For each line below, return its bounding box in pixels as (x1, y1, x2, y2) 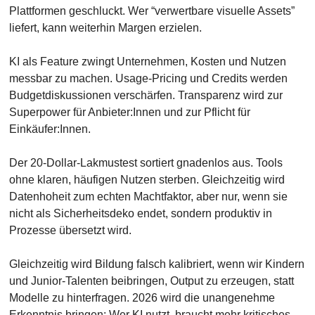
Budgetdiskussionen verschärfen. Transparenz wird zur (8, 89, 283, 101)
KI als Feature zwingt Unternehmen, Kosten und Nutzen (8, 55, 286, 67)
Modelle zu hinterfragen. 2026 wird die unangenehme (8, 291, 275, 304)
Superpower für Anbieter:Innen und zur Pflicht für (8, 105, 250, 118)
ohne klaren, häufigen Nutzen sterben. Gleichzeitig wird (8, 173, 285, 186)
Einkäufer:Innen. (8, 122, 91, 135)
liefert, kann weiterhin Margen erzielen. (8, 21, 202, 34)
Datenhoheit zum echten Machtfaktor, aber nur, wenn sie (8, 190, 288, 202)
